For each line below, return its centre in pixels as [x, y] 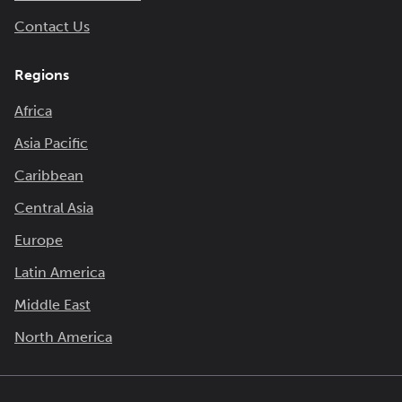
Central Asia [54, 208]
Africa [33, 111]
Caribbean [49, 175]
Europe [39, 240]
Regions [42, 75]
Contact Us [52, 26]
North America [63, 337]
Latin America [60, 272]
